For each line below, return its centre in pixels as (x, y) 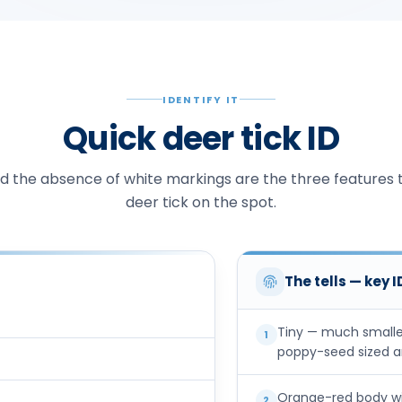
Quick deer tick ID (201, 138)
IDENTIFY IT (201, 99)
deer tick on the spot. (201, 202)
